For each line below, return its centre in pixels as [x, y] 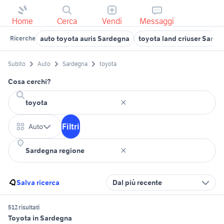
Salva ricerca [38, 183]
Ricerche [23, 38]
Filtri [71, 127]
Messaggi [157, 21]
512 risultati [24, 207]
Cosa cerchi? [29, 82]
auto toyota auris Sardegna [85, 38]
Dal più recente [137, 183]
